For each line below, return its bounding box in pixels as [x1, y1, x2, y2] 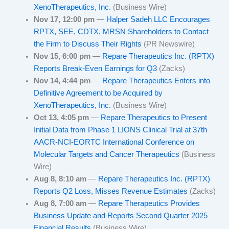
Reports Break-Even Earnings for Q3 [34, 64, 159, 73]
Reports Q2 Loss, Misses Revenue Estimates [34, 187, 190, 195]
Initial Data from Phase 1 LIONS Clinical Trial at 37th [34, 126, 208, 134]
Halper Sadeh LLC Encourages [106, 15, 211, 24]
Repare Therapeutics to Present [101, 113, 208, 122]
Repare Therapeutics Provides [98, 199, 200, 208]
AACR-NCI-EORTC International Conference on [34, 138, 195, 146]
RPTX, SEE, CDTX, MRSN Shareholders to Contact [34, 28, 209, 36]
